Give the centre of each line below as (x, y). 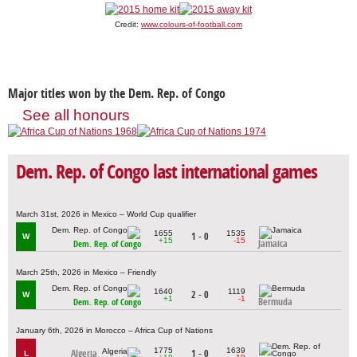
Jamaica (273, 244)
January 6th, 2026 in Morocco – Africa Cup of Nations (114, 330)
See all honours (76, 116)
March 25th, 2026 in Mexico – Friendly (86, 272)
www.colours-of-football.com (192, 25)
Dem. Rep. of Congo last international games (167, 173)
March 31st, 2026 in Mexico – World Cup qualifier (106, 214)
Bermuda (275, 302)
